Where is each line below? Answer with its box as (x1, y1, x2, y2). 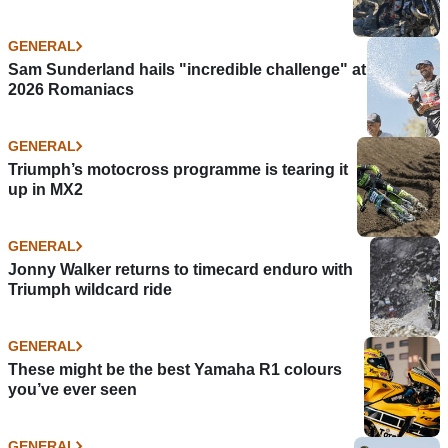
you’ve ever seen (8, 380, 137, 398)
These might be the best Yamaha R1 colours (8, 360, 342, 378)
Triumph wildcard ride (8, 280, 172, 298)
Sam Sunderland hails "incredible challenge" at (8, 60, 366, 78)
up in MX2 (8, 180, 83, 198)
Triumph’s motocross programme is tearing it (8, 160, 348, 178)
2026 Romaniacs (8, 80, 134, 98)
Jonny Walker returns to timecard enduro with (8, 260, 353, 278)
